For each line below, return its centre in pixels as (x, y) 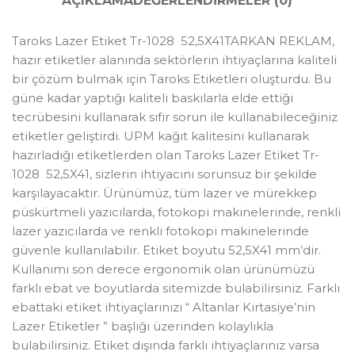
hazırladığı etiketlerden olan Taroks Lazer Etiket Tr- (166, 155)
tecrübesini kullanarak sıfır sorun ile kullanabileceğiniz (175, 117)
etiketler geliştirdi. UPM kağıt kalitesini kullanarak (160, 136)
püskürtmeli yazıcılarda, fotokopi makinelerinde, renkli (176, 212)
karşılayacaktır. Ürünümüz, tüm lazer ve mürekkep (164, 193)
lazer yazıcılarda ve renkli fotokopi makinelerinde (160, 231)
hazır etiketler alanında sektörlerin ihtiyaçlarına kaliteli (174, 60)
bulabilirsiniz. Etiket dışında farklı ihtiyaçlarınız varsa (166, 345)
